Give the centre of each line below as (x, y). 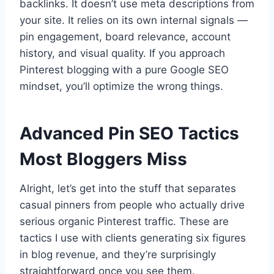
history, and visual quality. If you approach (122, 53)
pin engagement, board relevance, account (125, 36)
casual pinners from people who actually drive (132, 205)
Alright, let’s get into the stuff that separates (128, 188)
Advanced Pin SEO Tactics (129, 133)
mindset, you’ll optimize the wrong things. (121, 86)
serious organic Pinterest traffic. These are (124, 221)
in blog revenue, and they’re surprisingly (118, 254)
